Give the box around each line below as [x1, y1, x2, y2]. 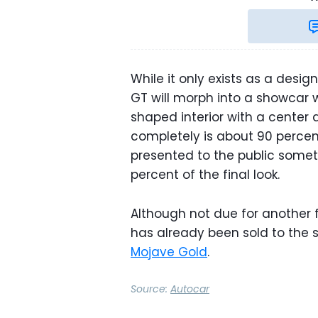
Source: [131, 282, 170, 297]
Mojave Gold [131, 243, 207, 261]
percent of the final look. [131, 166, 280, 184]
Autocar [170, 282, 209, 297]
